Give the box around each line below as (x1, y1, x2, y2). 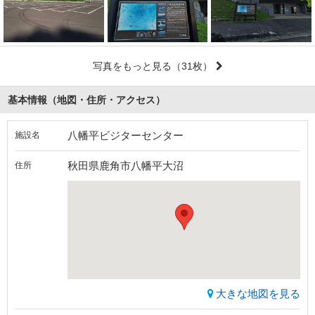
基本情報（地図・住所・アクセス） (8, 94, 165, 106)
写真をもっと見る (92, 60, 172, 72)
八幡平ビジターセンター (67, 129, 184, 142)
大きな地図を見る (216, 288, 300, 300)
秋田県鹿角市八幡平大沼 (67, 160, 184, 172)
